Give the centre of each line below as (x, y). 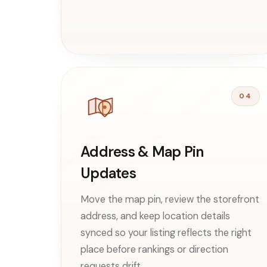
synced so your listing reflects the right (166, 232)
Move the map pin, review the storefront (170, 199)
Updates (108, 173)
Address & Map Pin (142, 151)
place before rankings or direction (154, 249)
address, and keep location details (155, 216)
